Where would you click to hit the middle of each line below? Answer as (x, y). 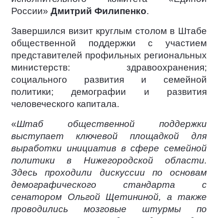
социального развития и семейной (109, 80)
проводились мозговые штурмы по (109, 209)
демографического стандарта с (109, 185)
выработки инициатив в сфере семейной (109, 148)
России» (31, 11)
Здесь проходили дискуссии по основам (109, 173)
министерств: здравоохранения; (109, 68)
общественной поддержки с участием (109, 43)
